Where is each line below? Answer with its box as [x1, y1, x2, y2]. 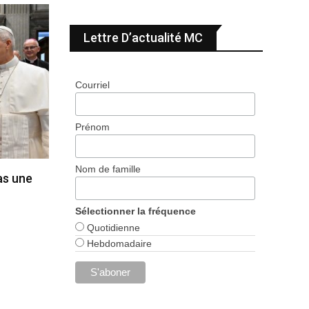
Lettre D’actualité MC [83, 30, 203, 45]
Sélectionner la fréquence [75, 206, 197, 217]
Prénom [75, 121, 110, 133]
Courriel [75, 79, 110, 90]
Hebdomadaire [84, 238, 152, 250]
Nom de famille [75, 163, 141, 175]
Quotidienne [84, 222, 141, 234]
